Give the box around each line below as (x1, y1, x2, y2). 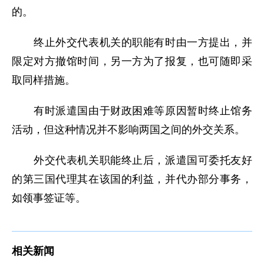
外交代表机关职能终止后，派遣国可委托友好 (12, 154, 252, 166)
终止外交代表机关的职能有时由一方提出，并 (12, 37, 252, 48)
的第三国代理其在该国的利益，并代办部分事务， (12, 173, 252, 185)
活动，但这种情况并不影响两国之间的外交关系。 (12, 124, 245, 136)
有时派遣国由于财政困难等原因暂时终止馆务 (12, 105, 252, 117)
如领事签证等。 (12, 192, 86, 204)
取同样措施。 (12, 74, 75, 86)
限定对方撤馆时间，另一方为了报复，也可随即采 (12, 55, 252, 67)
